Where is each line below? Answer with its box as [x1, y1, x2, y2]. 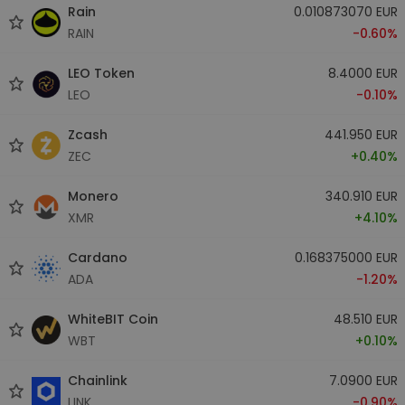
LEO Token [68, 63, 135, 82]
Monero [68, 186, 118, 205]
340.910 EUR [325, 186, 398, 205]
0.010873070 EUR [293, 2, 398, 21]
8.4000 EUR [327, 63, 398, 82]
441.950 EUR [324, 125, 398, 144]
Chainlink [68, 371, 127, 390]
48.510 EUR [333, 309, 398, 328]
